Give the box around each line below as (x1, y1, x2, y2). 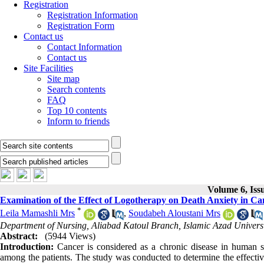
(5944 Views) (45, 230, 95, 241)
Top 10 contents (47, 105, 107, 115)
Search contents (47, 84, 105, 94)
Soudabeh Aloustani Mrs (128, 208, 220, 219)
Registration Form (47, 21, 114, 31)
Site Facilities (24, 63, 73, 73)
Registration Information (47, 10, 138, 20)
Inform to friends (47, 116, 110, 126)
